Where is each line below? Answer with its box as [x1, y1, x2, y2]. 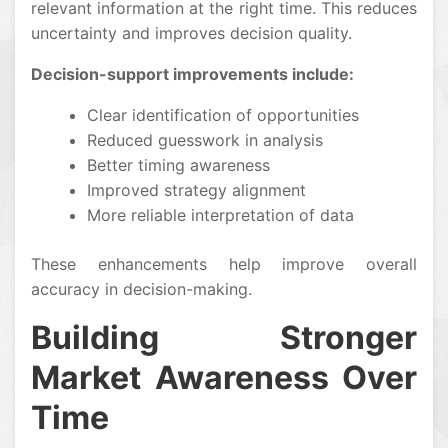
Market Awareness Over [31, 358, 417, 398]
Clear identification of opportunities [87, 105, 359, 126]
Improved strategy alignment [87, 180, 306, 201]
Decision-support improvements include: [31, 64, 354, 85]
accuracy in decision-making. [31, 279, 252, 300]
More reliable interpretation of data [87, 205, 354, 226]
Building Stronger [31, 318, 417, 358]
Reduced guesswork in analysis [87, 130, 323, 151]
